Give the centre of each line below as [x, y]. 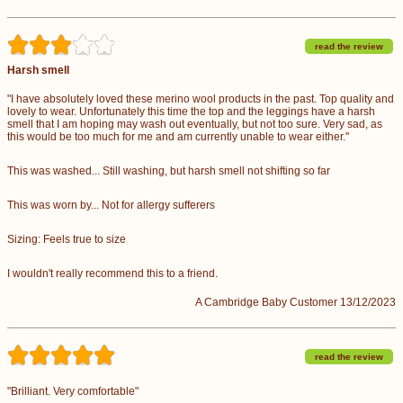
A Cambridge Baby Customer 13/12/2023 [296, 302]
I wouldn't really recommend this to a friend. [112, 273]
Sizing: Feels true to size [67, 239]
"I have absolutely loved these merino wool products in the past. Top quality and [201, 99]
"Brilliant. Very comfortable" [73, 391]
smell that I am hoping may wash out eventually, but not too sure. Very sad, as [195, 124]
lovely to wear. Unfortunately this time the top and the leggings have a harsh [191, 111]
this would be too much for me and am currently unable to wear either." [178, 136]
